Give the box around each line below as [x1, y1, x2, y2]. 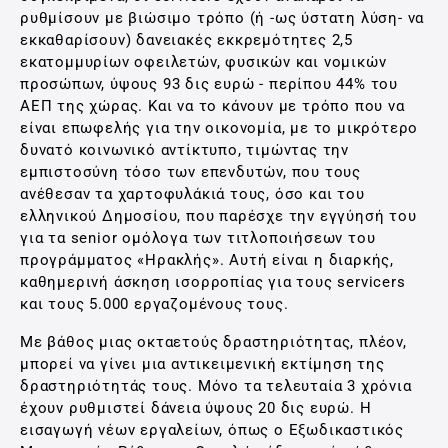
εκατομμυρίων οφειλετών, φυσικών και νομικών [20, 53, 387, 71]
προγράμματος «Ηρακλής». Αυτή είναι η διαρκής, [20, 251, 394, 269]
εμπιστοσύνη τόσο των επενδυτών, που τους [20, 163, 361, 181]
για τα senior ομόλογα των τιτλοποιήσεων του [20, 229, 376, 247]
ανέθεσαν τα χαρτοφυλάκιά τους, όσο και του [20, 185, 365, 203]
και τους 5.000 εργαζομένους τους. [20, 295, 289, 313]
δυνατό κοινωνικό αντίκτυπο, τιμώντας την [20, 141, 349, 159]
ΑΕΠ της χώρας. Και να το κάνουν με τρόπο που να [20, 97, 405, 115]
